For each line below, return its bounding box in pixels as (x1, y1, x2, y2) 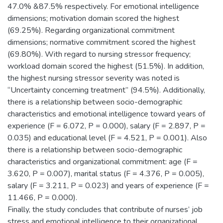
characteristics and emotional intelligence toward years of (7, 109, 205, 119)
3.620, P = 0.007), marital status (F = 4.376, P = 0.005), (7, 168, 204, 179)
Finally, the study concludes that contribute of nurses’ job (7, 204, 203, 215)
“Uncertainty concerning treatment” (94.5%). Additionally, (7, 85, 205, 96)
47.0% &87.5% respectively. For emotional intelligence (7, 1, 199, 12)
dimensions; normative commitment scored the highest (7, 37, 196, 48)
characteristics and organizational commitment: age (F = (7, 156, 198, 167)
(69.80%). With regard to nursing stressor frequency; (7, 49, 191, 60)
